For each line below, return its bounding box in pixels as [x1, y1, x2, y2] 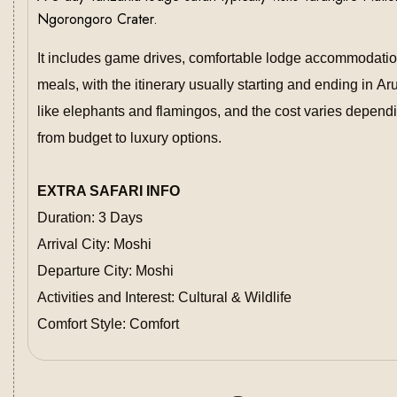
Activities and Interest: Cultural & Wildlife [37, 290, 292, 305]
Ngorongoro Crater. [37, 9, 162, 29]
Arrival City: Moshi [37, 237, 152, 252]
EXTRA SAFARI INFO [37, 183, 180, 198]
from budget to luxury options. [37, 130, 222, 145]
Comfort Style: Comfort [37, 316, 179, 331]
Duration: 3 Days [37, 210, 143, 225]
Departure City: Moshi [37, 263, 174, 278]
